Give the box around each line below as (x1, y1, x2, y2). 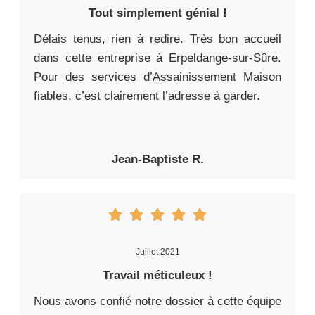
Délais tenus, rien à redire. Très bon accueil (34, 32, 281, 46)
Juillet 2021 (135, 247, 180, 257)
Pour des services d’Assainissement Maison (34, 70, 281, 84)
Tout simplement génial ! (88, 6, 227, 20)
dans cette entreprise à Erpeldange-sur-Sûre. (34, 51, 281, 65)
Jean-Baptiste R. (111, 153, 204, 167)
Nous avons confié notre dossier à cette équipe (34, 295, 281, 309)
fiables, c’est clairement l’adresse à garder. (34, 89, 260, 103)
